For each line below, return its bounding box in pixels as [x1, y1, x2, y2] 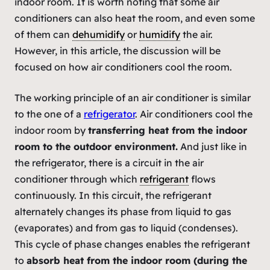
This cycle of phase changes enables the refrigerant [14, 237, 250, 250]
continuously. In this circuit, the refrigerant [14, 189, 212, 201]
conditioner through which [14, 172, 140, 185]
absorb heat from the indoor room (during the [27, 254, 247, 266]
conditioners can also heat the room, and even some [14, 11, 255, 24]
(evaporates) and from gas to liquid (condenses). [14, 221, 238, 234]
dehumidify [72, 28, 125, 40]
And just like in [178, 140, 247, 152]
